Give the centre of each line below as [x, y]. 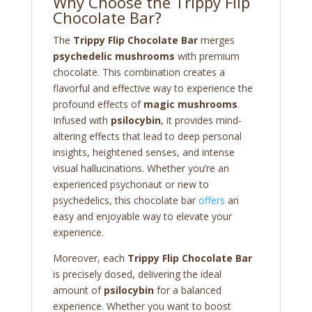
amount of [78, 290]
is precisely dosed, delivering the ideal [137, 274]
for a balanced [187, 290]
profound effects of [98, 104]
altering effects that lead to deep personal [147, 136]
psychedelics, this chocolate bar [125, 201]
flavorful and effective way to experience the [153, 88]
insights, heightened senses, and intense [143, 153]
